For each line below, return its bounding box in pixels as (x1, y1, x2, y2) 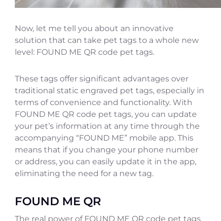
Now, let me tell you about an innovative (15, 23, 174, 33)
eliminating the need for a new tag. (15, 168, 153, 178)
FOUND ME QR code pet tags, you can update (15, 109, 197, 119)
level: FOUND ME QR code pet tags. (15, 47, 154, 57)
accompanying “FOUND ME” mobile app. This (15, 133, 193, 143)
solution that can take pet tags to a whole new (15, 35, 199, 45)
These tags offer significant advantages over (15, 74, 188, 83)
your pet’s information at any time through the (15, 121, 200, 131)
